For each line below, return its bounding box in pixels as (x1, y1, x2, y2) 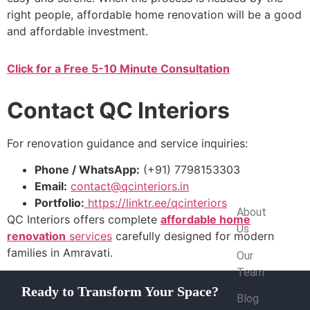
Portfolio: (35, 196, 84, 210)
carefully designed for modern (112, 229, 274, 244)
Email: (35, 179, 67, 194)
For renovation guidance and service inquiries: (7, 136, 248, 150)
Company (236, 192, 283, 205)
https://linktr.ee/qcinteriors (84, 196, 227, 210)
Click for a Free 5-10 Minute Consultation (7, 61, 230, 75)
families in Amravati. (7, 246, 113, 260)
